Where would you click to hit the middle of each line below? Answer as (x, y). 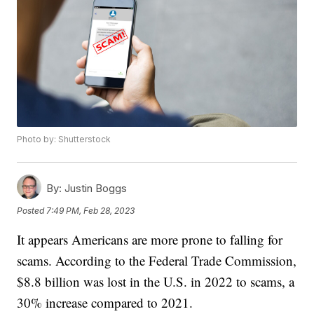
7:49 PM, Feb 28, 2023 (91, 210)
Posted (32, 210)
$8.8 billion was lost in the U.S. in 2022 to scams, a (156, 282)
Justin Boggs (95, 189)
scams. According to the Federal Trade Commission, (157, 261)
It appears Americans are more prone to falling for (150, 240)
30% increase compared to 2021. (105, 303)
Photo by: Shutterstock (64, 139)
